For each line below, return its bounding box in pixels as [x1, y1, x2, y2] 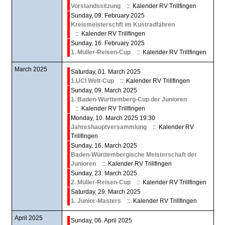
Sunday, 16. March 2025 [70, 142, 137, 149]
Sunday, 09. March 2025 [70, 86, 137, 94]
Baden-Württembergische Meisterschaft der [70, 151, 197, 158]
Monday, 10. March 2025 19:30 [70, 114, 155, 122]
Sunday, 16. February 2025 [70, 39, 145, 47]
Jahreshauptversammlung [70, 123, 147, 131]
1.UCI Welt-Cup [70, 77, 114, 84]
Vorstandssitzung [70, 2, 121, 10]
